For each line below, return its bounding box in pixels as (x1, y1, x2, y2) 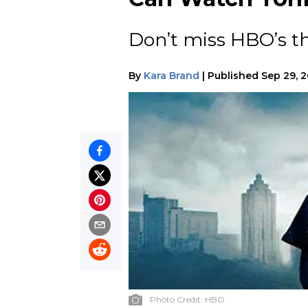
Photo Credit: (150, 294, 205, 305)
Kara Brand (144, 69, 199, 82)
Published (208, 69, 258, 82)
